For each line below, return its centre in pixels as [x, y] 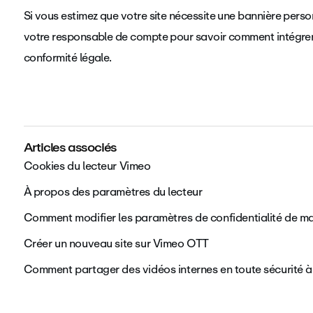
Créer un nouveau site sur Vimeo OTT [116, 244]
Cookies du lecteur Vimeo [87, 166]
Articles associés [70, 148]
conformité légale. [69, 58]
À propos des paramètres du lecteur [113, 192]
